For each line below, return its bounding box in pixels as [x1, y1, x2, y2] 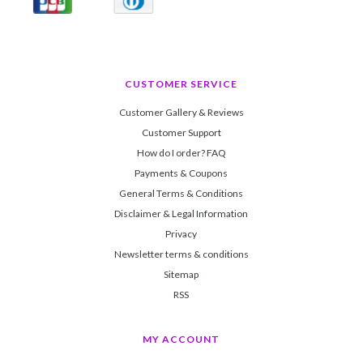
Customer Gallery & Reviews [118, 106, 244, 118]
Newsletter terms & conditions [113, 248, 249, 260]
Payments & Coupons [135, 167, 228, 179]
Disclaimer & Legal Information [114, 207, 248, 220]
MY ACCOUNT [143, 333, 220, 345]
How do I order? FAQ [136, 147, 226, 159]
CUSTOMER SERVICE [125, 78, 237, 90]
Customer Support [141, 126, 221, 139]
